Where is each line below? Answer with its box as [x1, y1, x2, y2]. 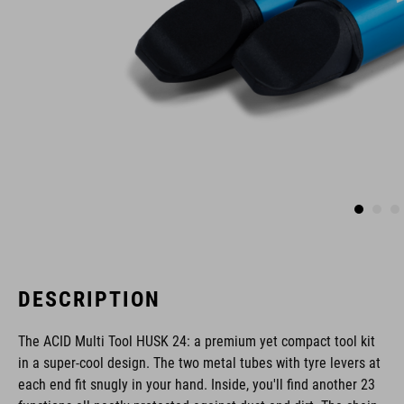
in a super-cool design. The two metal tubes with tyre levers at [18, 354, 381, 372]
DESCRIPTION [18, 287, 161, 312]
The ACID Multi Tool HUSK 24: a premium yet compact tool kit [18, 333, 375, 350]
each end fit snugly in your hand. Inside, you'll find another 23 [18, 376, 375, 393]
